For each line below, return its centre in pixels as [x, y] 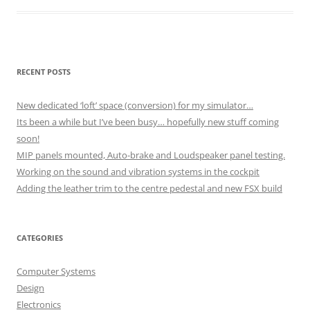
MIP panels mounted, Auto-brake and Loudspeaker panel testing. [151, 155]
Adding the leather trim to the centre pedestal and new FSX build [149, 188]
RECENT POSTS [44, 72]
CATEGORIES [40, 238]
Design [30, 288]
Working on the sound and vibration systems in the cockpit [138, 172]
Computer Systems [56, 271]
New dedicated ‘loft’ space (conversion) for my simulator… [135, 105]
